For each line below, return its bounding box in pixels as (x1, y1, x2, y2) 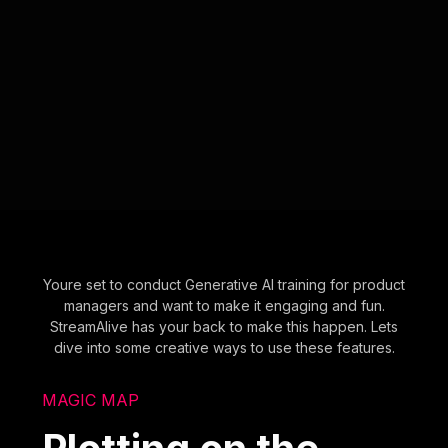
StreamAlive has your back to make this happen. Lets (50, 317, 398, 335)
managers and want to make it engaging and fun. (63, 296, 385, 314)
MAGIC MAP (42, 389, 140, 410)
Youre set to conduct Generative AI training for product (43, 275, 405, 293)
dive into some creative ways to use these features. (53, 338, 395, 356)
